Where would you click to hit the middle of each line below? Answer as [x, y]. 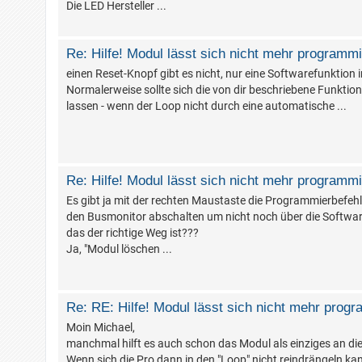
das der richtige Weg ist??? [133, 233]
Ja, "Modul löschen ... [119, 249]
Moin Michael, [101, 328]
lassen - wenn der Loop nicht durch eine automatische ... [206, 106]
